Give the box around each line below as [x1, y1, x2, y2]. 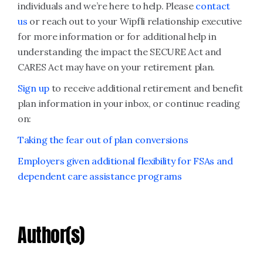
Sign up [18, 82, 49, 94]
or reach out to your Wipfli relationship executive [27, 15, 242, 27]
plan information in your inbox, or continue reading [18, 97, 240, 109]
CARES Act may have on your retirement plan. [18, 61, 215, 73]
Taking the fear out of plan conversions [18, 134, 188, 146]
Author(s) [18, 221, 85, 249]
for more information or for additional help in [18, 31, 217, 42]
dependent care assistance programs [18, 170, 182, 182]
